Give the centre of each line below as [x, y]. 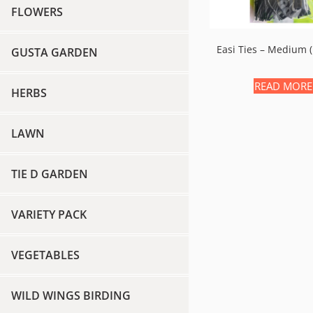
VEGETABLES [45, 255]
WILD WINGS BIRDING [71, 296]
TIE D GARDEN [50, 174]
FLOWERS [37, 12]
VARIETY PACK [49, 214]
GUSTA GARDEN [54, 52]
